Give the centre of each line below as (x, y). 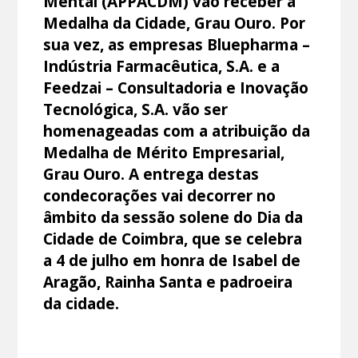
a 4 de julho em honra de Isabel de (172, 260)
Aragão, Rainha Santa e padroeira (168, 281)
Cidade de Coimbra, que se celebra (173, 238)
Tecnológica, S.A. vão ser (136, 109)
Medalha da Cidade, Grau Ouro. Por (175, 22)
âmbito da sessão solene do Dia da (173, 217)
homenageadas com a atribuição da (177, 130)
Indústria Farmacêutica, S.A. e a (162, 66)
